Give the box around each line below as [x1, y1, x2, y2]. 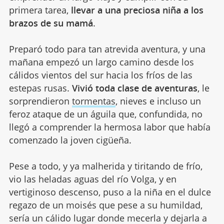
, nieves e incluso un [115, 94, 201, 107]
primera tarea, [8, 3, 71, 16]
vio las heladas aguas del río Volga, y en [8, 172, 176, 185]
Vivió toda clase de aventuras [71, 81, 197, 94]
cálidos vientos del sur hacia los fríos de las [8, 68, 192, 81]
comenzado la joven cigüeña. [8, 133, 131, 146]
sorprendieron [8, 94, 72, 107]
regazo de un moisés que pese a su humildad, [8, 198, 202, 211]
